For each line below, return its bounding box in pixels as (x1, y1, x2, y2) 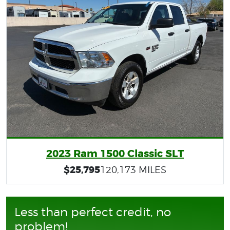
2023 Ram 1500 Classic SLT (46, 147, 184, 161)
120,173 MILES (100, 164, 166, 176)
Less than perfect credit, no (14, 204, 171, 220)
